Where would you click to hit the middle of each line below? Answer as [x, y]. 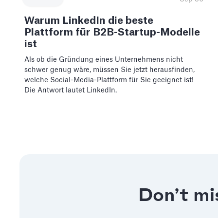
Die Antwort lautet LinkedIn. [70, 91]
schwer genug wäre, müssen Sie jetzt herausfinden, [109, 70]
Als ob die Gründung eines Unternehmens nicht [103, 60]
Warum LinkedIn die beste [89, 21]
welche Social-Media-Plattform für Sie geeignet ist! [109, 80]
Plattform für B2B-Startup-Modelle [112, 33]
